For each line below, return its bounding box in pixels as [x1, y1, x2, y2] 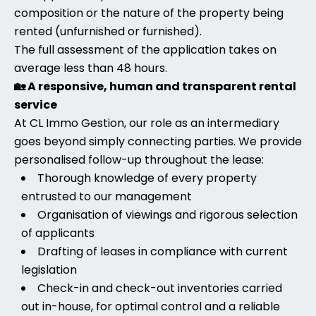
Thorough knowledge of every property [37, 170, 257, 186]
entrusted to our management [21, 188, 192, 205]
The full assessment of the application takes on [14, 42, 276, 58]
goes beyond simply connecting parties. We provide [14, 133, 302, 150]
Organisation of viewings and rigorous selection [37, 207, 298, 223]
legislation [21, 262, 77, 278]
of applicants [21, 225, 95, 241]
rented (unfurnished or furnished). [14, 23, 202, 39]
